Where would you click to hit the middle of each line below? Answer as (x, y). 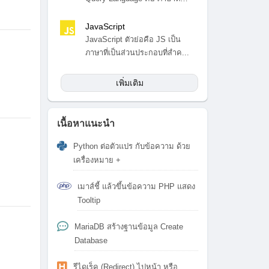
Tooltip (89, 200)
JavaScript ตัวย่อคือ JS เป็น (133, 39)
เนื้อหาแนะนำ (86, 123)
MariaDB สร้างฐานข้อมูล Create (129, 227)
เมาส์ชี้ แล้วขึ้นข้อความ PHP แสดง (136, 186)
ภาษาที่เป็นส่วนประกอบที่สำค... (137, 53)
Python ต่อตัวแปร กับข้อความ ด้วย (132, 146)
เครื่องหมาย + (97, 160)
